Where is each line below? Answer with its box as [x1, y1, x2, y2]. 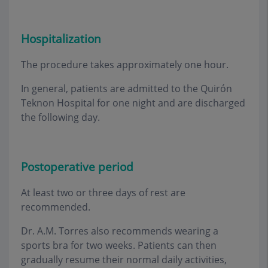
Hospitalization [21, 30, 101, 47]
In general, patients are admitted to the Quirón [21, 81, 232, 95]
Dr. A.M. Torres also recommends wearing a [21, 224, 218, 238]
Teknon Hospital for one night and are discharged [21, 96, 245, 109]
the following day [21, 110, 98, 124]
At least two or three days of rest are [21, 186, 185, 200]
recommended [21, 200, 88, 214]
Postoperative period [21, 159, 133, 175]
